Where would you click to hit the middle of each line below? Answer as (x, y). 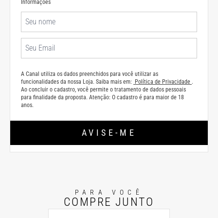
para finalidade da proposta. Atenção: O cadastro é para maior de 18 (102, 97)
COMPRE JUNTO (109, 202)
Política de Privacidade (163, 82)
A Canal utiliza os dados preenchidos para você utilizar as (90, 74)
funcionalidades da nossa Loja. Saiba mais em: (77, 82)
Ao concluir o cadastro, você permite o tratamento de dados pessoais (103, 90)
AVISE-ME (109, 133)
